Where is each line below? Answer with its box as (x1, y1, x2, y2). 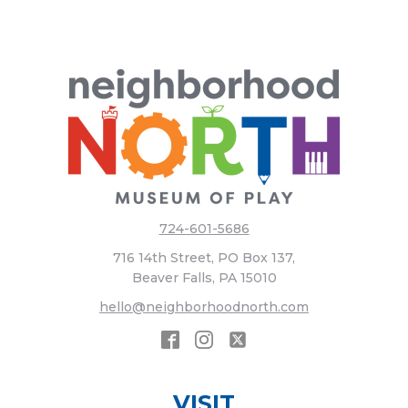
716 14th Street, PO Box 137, (113, 250, 295, 267)
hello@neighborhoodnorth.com (99, 299, 309, 316)
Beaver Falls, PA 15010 (131, 270, 277, 287)
